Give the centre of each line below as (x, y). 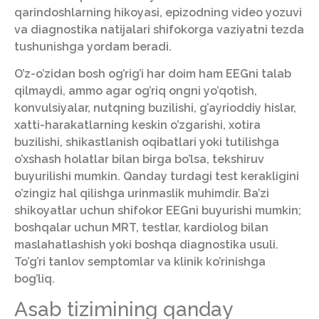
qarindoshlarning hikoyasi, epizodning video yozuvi (158, 12)
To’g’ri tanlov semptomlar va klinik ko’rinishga (140, 262)
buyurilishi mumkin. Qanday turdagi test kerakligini (157, 176)
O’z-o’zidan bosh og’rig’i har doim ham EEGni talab (153, 74)
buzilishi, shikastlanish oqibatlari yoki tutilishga (147, 142)
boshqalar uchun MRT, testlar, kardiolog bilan (141, 228)
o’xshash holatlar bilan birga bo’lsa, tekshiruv (139, 159)
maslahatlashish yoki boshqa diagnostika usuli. (146, 245)
